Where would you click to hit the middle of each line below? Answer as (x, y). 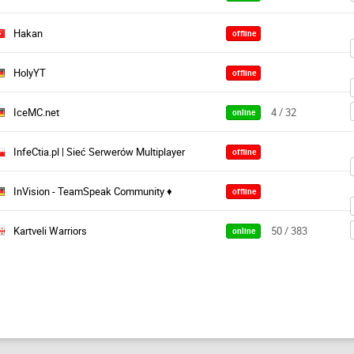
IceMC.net (36, 113)
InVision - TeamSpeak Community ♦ (93, 192)
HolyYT (30, 73)
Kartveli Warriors (50, 231)
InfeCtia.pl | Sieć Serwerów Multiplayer (99, 152)
